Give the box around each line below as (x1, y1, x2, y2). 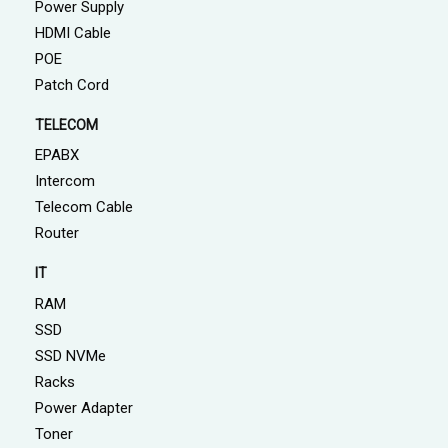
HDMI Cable (35, 24, 111, 42)
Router (35, 224, 79, 242)
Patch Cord (35, 76, 109, 94)
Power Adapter (35, 399, 133, 417)
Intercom (35, 172, 95, 190)
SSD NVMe (35, 347, 106, 365)
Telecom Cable (35, 198, 133, 216)
